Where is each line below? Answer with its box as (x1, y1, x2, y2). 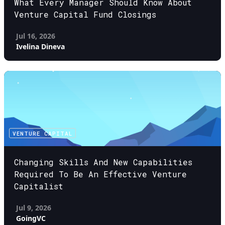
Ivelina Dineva (16, 42, 65, 51)
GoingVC (16, 213, 46, 223)
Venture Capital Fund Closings (14, 9, 156, 20)
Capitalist (14, 181, 63, 191)
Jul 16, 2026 (16, 31, 55, 41)
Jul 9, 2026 (16, 203, 51, 212)
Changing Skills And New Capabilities (14, 157, 192, 167)
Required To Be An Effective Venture (14, 169, 187, 179)
